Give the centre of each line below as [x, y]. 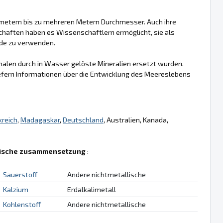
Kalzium [15, 189]
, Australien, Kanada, [136, 119]
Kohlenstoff [22, 204]
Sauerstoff [20, 174]
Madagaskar [40, 119]
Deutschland [83, 119]
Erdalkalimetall [91, 189]
